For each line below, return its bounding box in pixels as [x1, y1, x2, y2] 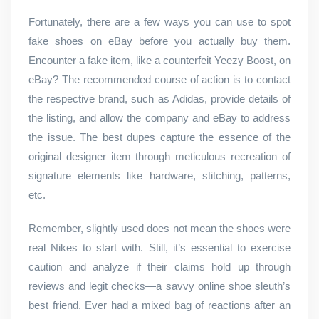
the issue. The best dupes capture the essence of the [28, 131, 291, 143]
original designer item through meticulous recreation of [28, 150, 291, 162]
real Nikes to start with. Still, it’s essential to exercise [28, 241, 291, 253]
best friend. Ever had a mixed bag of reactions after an [28, 299, 291, 311]
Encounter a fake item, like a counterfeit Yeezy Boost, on [28, 54, 291, 66]
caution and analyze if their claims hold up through [28, 261, 291, 273]
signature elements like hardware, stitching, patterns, [28, 169, 291, 182]
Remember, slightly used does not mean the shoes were [28, 222, 291, 234]
